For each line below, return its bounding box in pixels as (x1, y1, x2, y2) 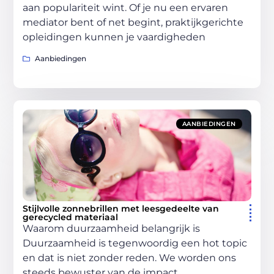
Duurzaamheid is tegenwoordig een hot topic (23, 237, 248, 250)
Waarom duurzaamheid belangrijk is (23, 223, 206, 235)
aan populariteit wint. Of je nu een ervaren (23, 1, 229, 13)
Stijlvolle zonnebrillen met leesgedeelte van (23, 203, 220, 215)
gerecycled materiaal (23, 212, 119, 223)
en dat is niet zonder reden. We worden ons (23, 252, 237, 264)
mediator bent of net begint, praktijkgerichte (23, 16, 244, 28)
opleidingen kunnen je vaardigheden (23, 31, 206, 43)
